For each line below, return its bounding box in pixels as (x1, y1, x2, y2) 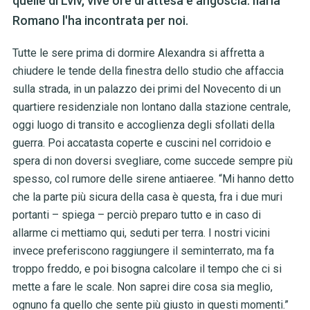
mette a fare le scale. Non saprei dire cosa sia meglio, (12, 280, 273, 294)
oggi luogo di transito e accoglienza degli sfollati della (12, 118, 275, 132)
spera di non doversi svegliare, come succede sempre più (12, 154, 293, 168)
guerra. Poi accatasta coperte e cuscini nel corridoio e (12, 136, 271, 150)
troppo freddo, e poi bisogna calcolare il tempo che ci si (12, 262, 282, 276)
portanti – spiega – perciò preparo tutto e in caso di (12, 208, 261, 222)
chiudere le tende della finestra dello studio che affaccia (12, 64, 284, 78)
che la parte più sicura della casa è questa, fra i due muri (12, 190, 282, 204)
